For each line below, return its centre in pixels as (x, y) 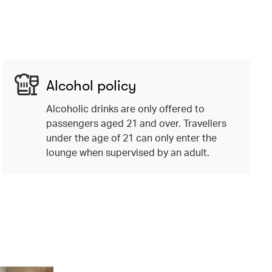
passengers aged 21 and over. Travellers (136, 123)
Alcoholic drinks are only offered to (125, 108)
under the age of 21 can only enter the (131, 137)
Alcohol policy (91, 85)
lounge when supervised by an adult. (127, 152)
